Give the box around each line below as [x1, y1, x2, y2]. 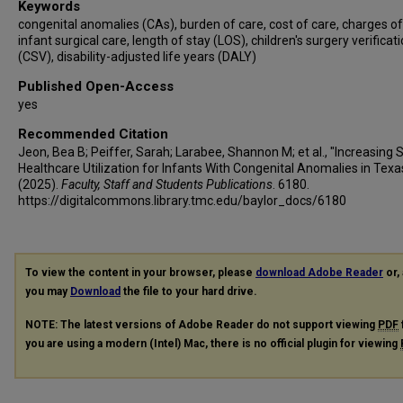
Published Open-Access [18, 78, 174, 94]
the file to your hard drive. [121, 285, 257, 298]
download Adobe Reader [255, 266, 383, 279]
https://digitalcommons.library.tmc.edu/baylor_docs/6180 [18, 193, 346, 208]
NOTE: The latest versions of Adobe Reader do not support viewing [25, 318, 378, 331]
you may [25, 285, 70, 298]
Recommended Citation [18, 126, 168, 142]
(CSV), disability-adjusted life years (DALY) [18, 49, 256, 64]
